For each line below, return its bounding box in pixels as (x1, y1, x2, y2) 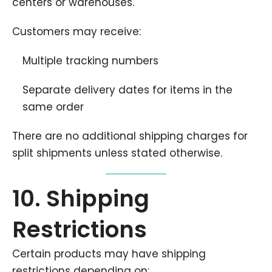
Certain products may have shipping (12, 246, 206, 261)
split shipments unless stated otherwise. (12, 146, 222, 160)
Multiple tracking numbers (22, 53, 158, 68)
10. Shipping (12, 183, 149, 214)
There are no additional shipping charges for (12, 129, 248, 143)
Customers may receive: (12, 24, 141, 39)
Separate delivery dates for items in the (22, 83, 233, 97)
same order (22, 100, 84, 114)
